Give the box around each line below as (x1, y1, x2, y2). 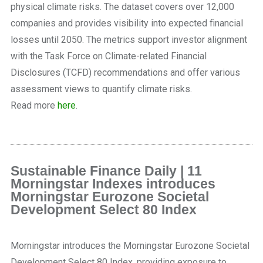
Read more (11, 100, 58, 112)
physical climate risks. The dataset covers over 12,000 (11, 1, 234, 13)
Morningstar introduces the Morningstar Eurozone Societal (11, 240, 249, 252)
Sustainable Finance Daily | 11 (11, 164, 202, 179)
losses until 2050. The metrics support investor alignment (11, 34, 247, 46)
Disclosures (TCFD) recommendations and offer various (11, 67, 240, 79)
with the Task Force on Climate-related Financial (11, 50, 207, 62)
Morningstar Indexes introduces (11, 177, 215, 192)
